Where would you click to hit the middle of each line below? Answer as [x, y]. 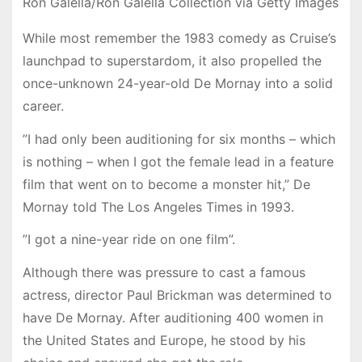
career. [43, 105]
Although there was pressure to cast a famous [164, 273]
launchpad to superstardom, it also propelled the [172, 60]
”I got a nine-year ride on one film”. [130, 240]
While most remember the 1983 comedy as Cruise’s [179, 38]
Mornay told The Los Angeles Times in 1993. [158, 206]
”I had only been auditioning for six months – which [179, 139]
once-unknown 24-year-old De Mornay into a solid [177, 83]
